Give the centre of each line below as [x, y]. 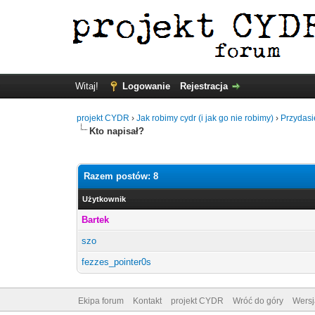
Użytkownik [104, 199]
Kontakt [147, 301]
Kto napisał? [117, 131]
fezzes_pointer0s [117, 262]
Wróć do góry [258, 301]
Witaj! [88, 86]
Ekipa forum [101, 301]
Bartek [96, 220]
